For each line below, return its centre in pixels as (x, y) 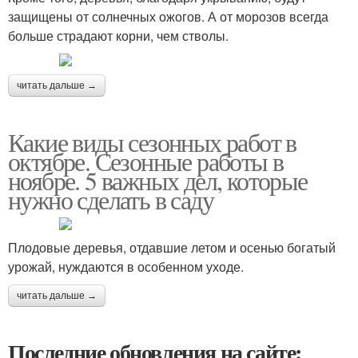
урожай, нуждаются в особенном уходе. (126, 267)
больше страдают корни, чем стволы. (118, 36)
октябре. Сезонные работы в (146, 161)
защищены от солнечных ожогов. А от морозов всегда (168, 16)
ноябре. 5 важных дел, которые (158, 180)
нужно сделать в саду (111, 199)
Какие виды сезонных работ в (152, 142)
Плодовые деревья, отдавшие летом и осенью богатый (172, 247)
